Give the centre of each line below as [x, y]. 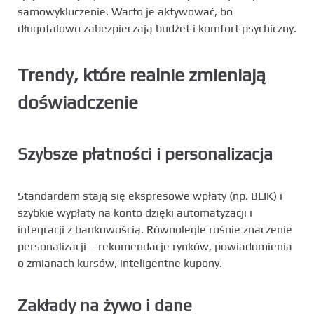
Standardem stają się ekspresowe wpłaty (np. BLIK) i [150, 196]
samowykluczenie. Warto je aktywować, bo [125, 11]
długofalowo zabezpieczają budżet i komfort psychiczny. [157, 28]
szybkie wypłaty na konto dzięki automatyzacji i [135, 213]
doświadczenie [78, 103]
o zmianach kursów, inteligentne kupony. [120, 263]
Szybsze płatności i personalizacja [145, 154]
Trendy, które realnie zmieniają [142, 75]
